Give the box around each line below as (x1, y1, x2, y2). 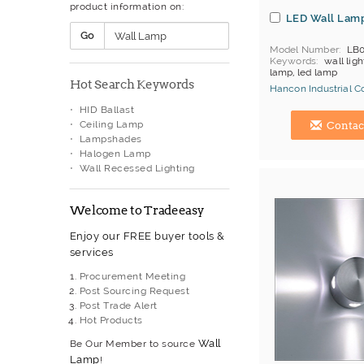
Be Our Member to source (69, 338, 198, 350)
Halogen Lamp (79, 148, 151, 160)
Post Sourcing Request (79, 285, 189, 297)
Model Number (269, 44, 339, 55)
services (69, 246, 114, 259)
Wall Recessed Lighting (79, 162, 195, 175)
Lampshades (79, 133, 142, 145)
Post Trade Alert (79, 300, 158, 312)
